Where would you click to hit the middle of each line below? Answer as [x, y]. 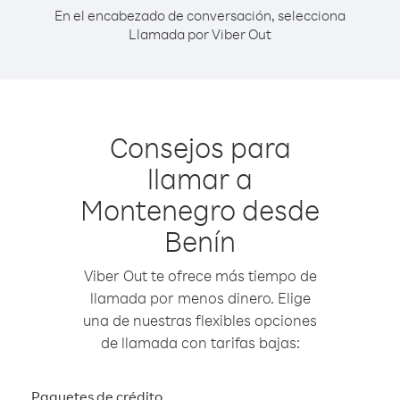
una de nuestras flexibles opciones [200, 320]
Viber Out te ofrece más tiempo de [200, 275]
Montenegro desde [200, 209]
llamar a [200, 178]
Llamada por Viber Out [200, 34]
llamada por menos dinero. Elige [200, 298]
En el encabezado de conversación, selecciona [200, 15]
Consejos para [200, 147]
